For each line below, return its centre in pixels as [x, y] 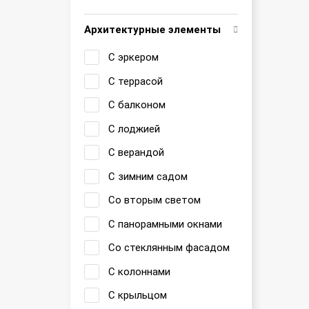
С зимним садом [148, 176]
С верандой [136, 152]
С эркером [133, 57]
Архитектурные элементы [152, 30]
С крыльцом [138, 295]
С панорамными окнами [165, 224]
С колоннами [139, 271]
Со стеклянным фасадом [169, 248]
